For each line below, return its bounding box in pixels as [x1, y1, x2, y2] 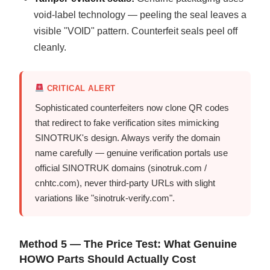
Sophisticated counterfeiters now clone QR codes [35, 102, 230, 113]
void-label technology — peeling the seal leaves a [34, 9, 247, 20]
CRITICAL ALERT [44, 83, 116, 93]
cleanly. [34, 42, 67, 52]
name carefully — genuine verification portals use [35, 147, 228, 158]
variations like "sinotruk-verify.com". [35, 192, 175, 203]
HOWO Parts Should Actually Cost [19, 253, 196, 265]
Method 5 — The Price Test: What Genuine [19, 237, 237, 250]
